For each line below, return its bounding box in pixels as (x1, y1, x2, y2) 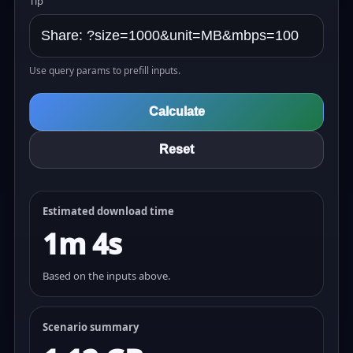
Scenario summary (43, 320, 139, 334)
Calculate (148, 105, 205, 118)
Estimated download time (43, 204, 174, 218)
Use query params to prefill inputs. (29, 64, 180, 77)
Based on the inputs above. (43, 269, 170, 283)
